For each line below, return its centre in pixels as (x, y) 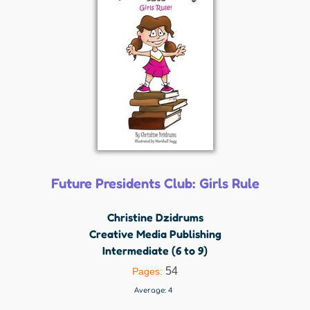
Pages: (149, 271)
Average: (151, 290)
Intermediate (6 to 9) (155, 250)
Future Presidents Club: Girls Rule (155, 183)
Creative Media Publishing (155, 234)
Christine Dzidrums (155, 217)
